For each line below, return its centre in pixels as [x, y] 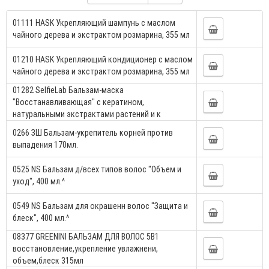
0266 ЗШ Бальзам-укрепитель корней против [93, 132]
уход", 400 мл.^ [39, 181]
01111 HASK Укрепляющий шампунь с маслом [94, 23]
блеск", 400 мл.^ [41, 218]
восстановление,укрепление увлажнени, [85, 248]
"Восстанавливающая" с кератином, [78, 102]
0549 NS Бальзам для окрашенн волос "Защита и [100, 206]
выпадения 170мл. [45, 144]
